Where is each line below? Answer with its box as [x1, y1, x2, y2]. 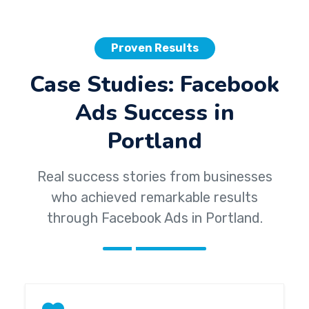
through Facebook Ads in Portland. [46, 210, 263, 226]
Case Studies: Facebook [30, 69, 279, 99]
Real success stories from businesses [37, 168, 272, 185]
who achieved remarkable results [51, 189, 258, 206]
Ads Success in [74, 97, 235, 128]
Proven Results [110, 41, 199, 54]
